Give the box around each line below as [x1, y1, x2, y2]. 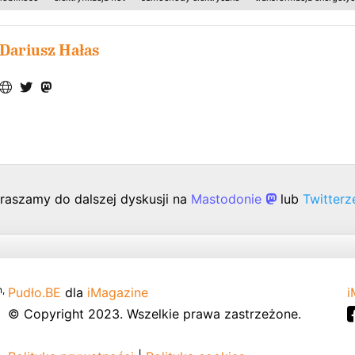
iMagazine [87, 284, 148, 300]
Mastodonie [190, 190, 265, 207]
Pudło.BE [8, 284, 61, 300]
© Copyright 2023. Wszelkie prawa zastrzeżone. [8, 305, 301, 322]
